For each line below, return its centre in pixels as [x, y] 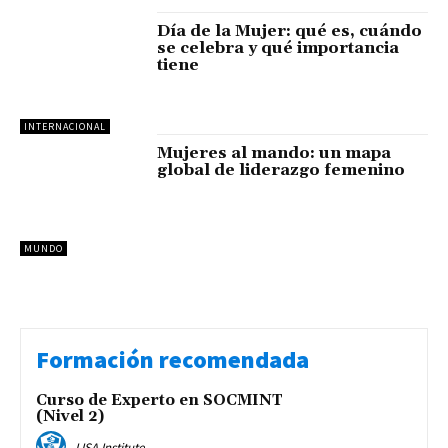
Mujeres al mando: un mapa [274, 152]
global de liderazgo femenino [281, 169]
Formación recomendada [172, 360]
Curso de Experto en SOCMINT [159, 401]
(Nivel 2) [70, 417]
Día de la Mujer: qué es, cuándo [290, 30]
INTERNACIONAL [65, 126]
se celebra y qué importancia [278, 47]
